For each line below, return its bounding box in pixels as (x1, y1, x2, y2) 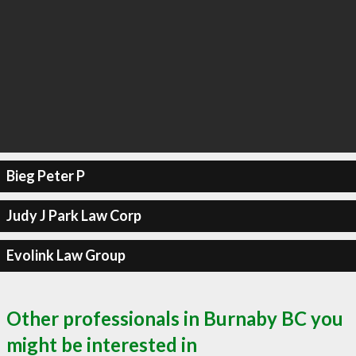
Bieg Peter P (6, 167, 85, 184)
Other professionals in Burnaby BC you (6, 306, 343, 330)
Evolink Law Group (6, 246, 126, 264)
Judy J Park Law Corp (6, 207, 141, 224)
